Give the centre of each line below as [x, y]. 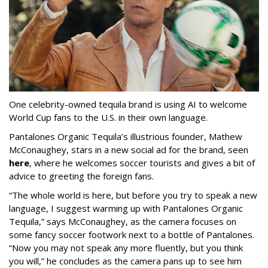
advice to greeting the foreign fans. [81, 176]
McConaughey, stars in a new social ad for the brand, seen [129, 150]
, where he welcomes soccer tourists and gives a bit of [142, 163]
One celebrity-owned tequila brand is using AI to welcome [128, 104]
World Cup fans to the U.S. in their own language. [108, 118]
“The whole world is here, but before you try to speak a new [133, 195]
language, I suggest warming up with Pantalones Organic [126, 208]
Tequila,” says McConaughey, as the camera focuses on [123, 222]
